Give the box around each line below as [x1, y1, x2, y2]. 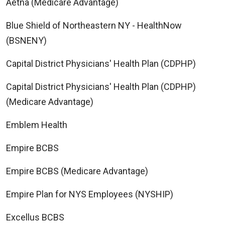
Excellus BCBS [6, 211, 64, 222]
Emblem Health [6, 119, 67, 130]
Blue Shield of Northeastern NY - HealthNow [6, 20, 182, 31]
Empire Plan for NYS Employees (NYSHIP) [6, 188, 173, 199]
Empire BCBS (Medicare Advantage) [6, 165, 148, 176]
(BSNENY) [6, 35, 47, 46]
